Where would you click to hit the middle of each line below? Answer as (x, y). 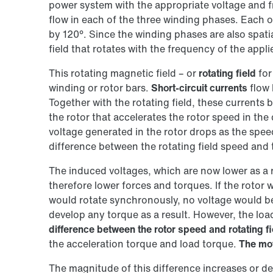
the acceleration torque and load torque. (144, 243)
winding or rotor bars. (100, 87)
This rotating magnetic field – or (124, 73)
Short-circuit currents (199, 87)
